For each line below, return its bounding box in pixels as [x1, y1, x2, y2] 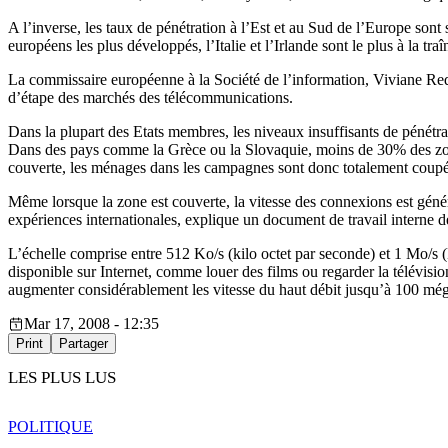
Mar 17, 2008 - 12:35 [24, 315, 159, 333]
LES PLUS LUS [8, 368, 116, 388]
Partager [59, 336, 108, 352]
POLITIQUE [8, 417, 93, 435]
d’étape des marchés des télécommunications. [8, 89, 293, 107]
